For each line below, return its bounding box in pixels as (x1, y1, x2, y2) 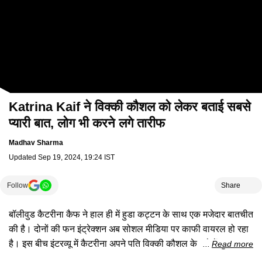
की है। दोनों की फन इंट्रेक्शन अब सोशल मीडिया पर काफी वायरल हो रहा (9, 224, 249, 235)
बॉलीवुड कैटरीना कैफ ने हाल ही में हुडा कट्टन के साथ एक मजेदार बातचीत (9, 209, 253, 220)
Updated (9, 153, 38, 162)
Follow (7, 181, 28, 190)
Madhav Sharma (9, 139, 63, 147)
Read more (212, 239, 253, 249)
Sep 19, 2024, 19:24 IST (38, 153, 115, 162)
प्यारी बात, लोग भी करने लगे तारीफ (9, 116, 165, 131)
